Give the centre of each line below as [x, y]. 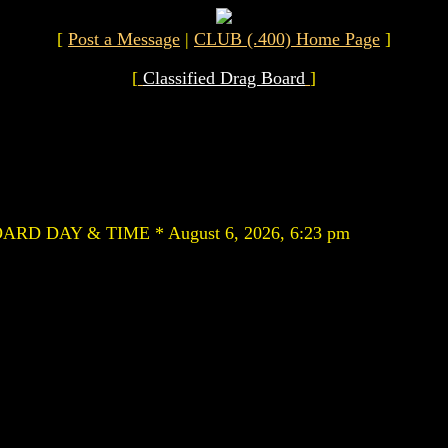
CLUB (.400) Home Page [287, 39]
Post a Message [124, 39]
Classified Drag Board [224, 78]
